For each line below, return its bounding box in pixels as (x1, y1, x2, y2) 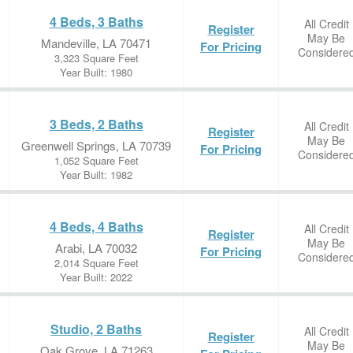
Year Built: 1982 (60, 167, 132, 182)
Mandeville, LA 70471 (41, 35, 151, 51)
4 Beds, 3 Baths (49, 13, 143, 31)
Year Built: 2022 (60, 269, 132, 284)
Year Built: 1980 (60, 65, 132, 80)
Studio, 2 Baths (50, 320, 142, 338)
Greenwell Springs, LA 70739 (21, 137, 171, 154)
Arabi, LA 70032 (55, 240, 137, 256)
